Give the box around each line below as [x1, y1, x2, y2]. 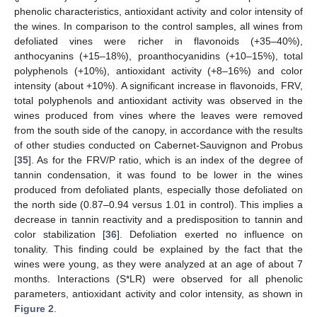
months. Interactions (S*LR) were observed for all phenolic [14, 272, 303, 284]
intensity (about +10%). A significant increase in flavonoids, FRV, [14, 79, 303, 91]
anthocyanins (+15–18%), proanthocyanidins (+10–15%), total [14, 50, 303, 62]
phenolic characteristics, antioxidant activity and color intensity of [14, 5, 303, 17]
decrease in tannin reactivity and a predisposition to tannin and [14, 213, 303, 225]
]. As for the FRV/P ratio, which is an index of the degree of [28, 154, 303, 166]
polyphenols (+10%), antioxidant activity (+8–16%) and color [14, 64, 303, 76]
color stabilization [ [14, 228, 106, 240]
